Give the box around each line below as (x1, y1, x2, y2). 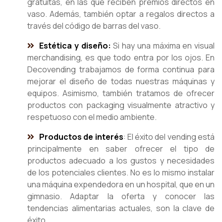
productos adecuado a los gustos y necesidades (27, 155, 215, 166)
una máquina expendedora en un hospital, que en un (27, 179, 215, 190)
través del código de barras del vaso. (27, 20, 161, 32)
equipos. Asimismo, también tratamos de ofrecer (27, 88, 215, 99)
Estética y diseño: (39, 40, 111, 52)
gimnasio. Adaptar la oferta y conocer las (27, 191, 215, 202)
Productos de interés (39, 131, 123, 143)
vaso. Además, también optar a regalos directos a (27, 8, 215, 20)
